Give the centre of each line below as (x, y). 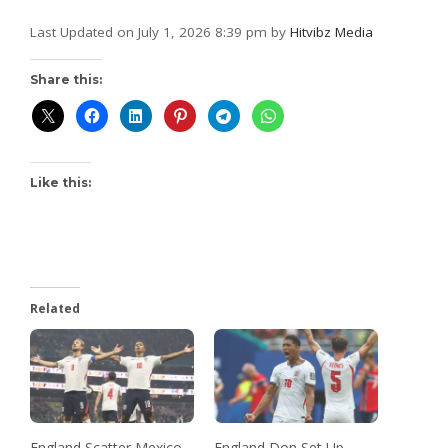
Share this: (66, 80)
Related (55, 309)
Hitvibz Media (331, 32)
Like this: (60, 183)
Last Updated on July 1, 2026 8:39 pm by (160, 32)
